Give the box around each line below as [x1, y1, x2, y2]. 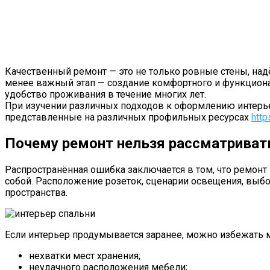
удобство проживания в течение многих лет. [5, 88, 206, 100]
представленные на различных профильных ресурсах [5, 111, 251, 123]
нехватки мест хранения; [29, 250, 140, 262]
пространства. [5, 186, 67, 198]
